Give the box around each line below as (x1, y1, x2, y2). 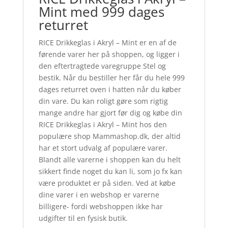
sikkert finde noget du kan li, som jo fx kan (38, 166, 182, 177)
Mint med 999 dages (38, 3, 164, 21)
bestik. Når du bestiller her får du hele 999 (38, 73, 185, 83)
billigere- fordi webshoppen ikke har (38, 202, 163, 212)
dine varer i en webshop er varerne (38, 190, 159, 200)
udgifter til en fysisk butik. (38, 213, 128, 223)
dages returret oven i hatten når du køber (38, 84, 181, 95)
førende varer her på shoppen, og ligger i (38, 49, 180, 60)
